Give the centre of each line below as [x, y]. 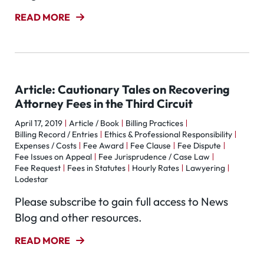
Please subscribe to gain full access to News [121, 202]
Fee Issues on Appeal [53, 157]
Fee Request [38, 168]
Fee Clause [151, 146]
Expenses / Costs [46, 146]
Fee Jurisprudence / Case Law [154, 157]
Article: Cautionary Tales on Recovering [122, 89]
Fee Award [103, 146]
